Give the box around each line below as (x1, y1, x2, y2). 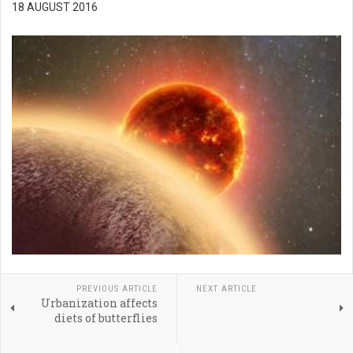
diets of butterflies (54, 310, 158, 325)
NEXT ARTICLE (195, 283, 257, 294)
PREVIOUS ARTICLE (76, 283, 158, 294)
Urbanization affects (40, 295, 158, 310)
